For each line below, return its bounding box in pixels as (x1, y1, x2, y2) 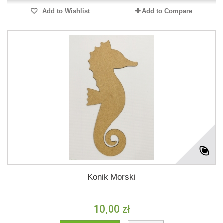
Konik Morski (87, 172, 136, 182)
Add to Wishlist (40, 7, 90, 15)
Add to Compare (141, 7, 192, 15)
